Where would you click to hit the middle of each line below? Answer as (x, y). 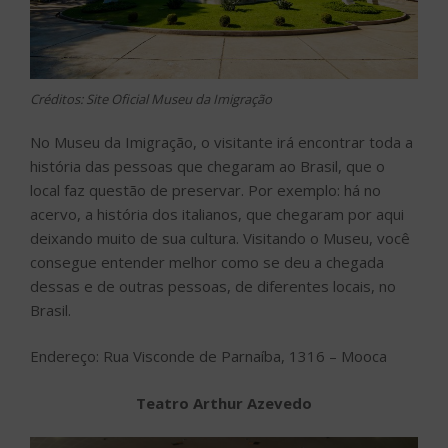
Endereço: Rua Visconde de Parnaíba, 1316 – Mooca (208, 356)
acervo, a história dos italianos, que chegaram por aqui (217, 213)
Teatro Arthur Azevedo (224, 402)
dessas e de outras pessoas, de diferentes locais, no (213, 285)
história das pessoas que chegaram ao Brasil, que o (207, 165)
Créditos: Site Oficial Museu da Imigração (151, 99)
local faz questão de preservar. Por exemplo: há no (205, 189)
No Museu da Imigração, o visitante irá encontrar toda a (221, 141)
